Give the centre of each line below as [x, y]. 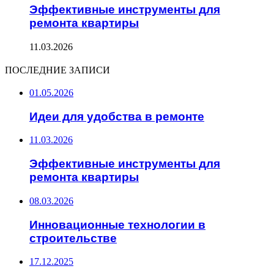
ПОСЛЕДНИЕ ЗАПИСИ [57, 70]
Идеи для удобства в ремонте [117, 116]
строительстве [73, 238]
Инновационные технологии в [117, 224]
